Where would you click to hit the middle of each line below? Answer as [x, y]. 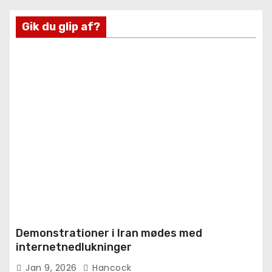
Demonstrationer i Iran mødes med [109, 233]
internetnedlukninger [74, 247]
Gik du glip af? [61, 26]
